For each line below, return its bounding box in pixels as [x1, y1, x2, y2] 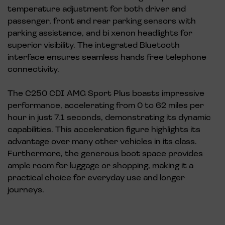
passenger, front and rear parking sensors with [8, 15, 196, 26]
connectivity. [8, 63, 59, 74]
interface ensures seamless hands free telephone [8, 51, 206, 62]
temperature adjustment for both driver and [8, 3, 186, 14]
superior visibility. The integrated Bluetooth [8, 39, 180, 50]
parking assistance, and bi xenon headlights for [8, 27, 192, 38]
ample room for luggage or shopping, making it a [8, 160, 193, 171]
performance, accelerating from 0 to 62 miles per [8, 99, 204, 110]
